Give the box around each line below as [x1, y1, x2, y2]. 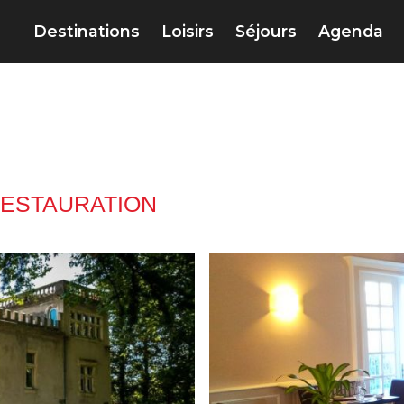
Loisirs [161, 22, 214, 41]
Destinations [33, 22, 140, 41]
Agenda [318, 22, 383, 41]
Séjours [235, 22, 297, 41]
